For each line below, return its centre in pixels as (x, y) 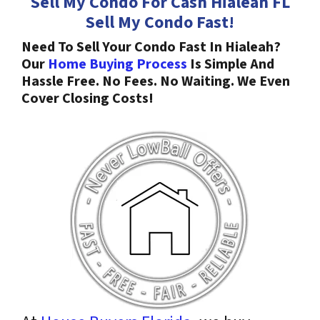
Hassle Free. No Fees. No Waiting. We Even (156, 81)
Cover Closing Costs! (87, 99)
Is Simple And (231, 64)
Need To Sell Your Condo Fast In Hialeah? (151, 47)
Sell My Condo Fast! (160, 22)
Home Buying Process (117, 64)
